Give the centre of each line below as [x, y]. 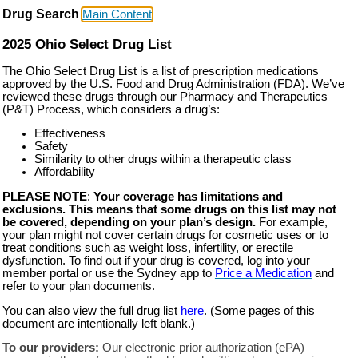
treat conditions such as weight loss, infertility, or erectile [147, 247]
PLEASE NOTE [44, 196]
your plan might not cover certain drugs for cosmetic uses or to [165, 235]
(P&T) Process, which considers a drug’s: [111, 109]
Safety [51, 147]
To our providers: [52, 348]
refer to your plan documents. [78, 286]
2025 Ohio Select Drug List [87, 44]
